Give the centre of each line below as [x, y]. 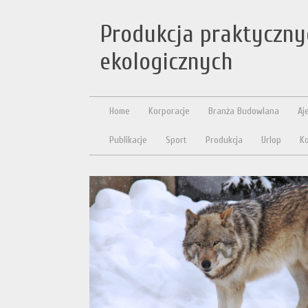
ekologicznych [166, 62]
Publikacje [128, 140]
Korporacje [169, 111]
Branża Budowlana [243, 111]
